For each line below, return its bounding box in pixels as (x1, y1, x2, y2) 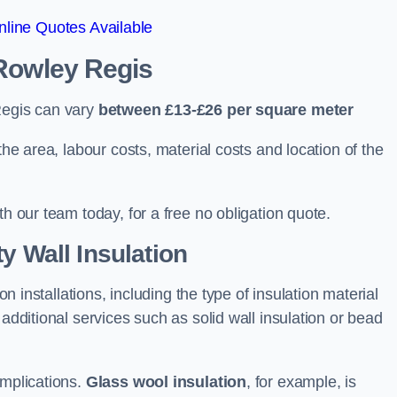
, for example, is (246, 373, 356, 391)
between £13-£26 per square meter (97, 101, 354, 119)
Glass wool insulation (85, 373, 246, 391)
